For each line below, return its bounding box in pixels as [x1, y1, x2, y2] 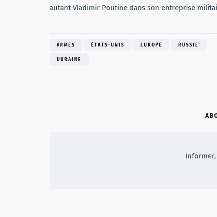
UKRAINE [57, 56, 81, 62]
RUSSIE [178, 42, 199, 48]
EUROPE [140, 42, 162, 48]
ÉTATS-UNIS [91, 42, 124, 48]
